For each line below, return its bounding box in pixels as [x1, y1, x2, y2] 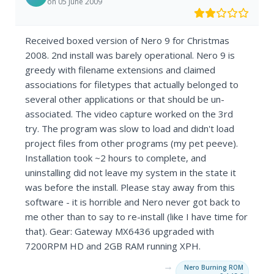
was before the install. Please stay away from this [25, 181, 235, 194]
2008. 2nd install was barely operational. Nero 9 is [25, 49, 235, 62]
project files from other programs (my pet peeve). [25, 137, 239, 150]
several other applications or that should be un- [25, 93, 225, 106]
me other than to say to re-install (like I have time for [25, 210, 248, 223]
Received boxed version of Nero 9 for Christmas [25, 34, 230, 47]
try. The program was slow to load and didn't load [25, 122, 235, 135]
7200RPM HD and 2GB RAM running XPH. [25, 240, 201, 253]
